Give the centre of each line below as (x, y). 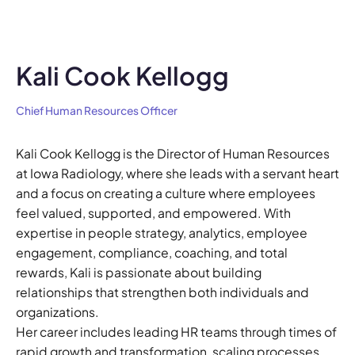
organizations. (57, 312)
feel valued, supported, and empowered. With (153, 213)
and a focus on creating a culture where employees (165, 193)
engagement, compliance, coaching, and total (151, 253)
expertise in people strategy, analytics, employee (161, 233)
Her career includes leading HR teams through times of (176, 332)
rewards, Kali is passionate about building (138, 273)
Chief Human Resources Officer (96, 110)
